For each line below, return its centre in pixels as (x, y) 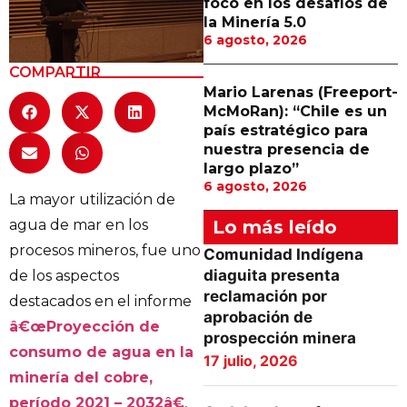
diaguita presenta (272, 275)
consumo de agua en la (101, 352)
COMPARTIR (55, 72)
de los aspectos (64, 275)
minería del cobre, (81, 377)
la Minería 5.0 (255, 22)
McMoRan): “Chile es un (295, 111)
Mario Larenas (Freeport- (301, 92)
